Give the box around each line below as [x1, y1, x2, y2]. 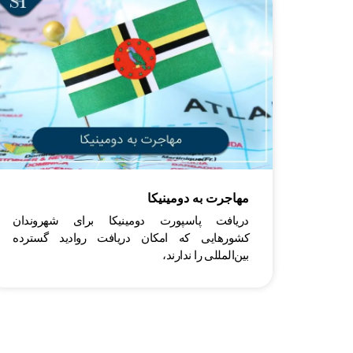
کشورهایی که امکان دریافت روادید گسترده [13, 232, 249, 245]
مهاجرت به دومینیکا [147, 191, 249, 206]
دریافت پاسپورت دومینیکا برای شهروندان [13, 214, 249, 228]
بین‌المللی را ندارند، [162, 249, 249, 262]
